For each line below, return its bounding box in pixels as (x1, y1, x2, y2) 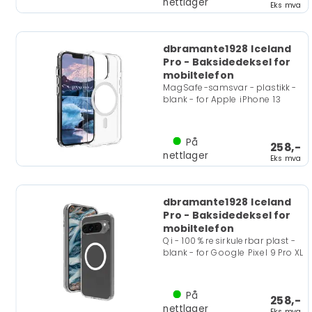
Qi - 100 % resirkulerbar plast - (162, 235, 295, 247)
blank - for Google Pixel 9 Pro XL (162, 247, 304, 258)
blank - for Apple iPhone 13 (162, 93, 281, 105)
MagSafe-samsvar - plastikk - (162, 81, 297, 94)
